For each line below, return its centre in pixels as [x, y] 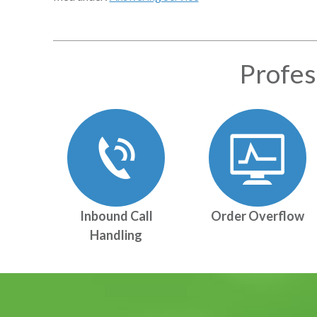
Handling [116, 235]
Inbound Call [116, 216]
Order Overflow [257, 216]
